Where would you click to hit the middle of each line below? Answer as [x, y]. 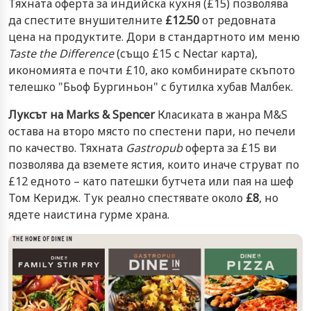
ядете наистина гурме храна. [89, 214]
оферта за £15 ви [230, 148]
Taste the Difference [61, 53]
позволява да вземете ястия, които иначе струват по [154, 164]
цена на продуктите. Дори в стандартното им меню [154, 36]
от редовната [237, 20]
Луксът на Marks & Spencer [82, 114]
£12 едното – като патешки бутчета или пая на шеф [151, 181]
